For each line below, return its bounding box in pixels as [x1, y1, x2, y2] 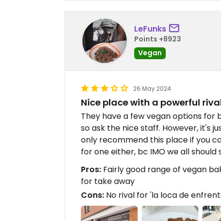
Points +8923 [134, 34, 181, 44]
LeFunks [134, 23, 166, 35]
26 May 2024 [133, 84, 171, 93]
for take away [81, 176, 135, 187]
